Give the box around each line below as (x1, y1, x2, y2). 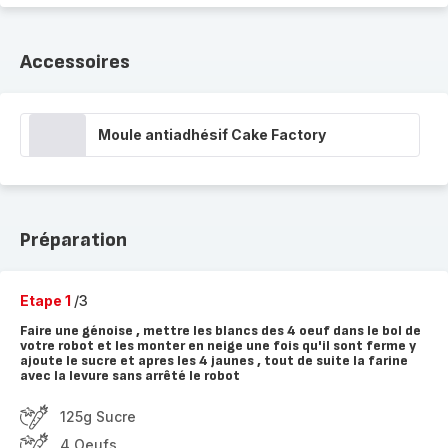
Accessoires (20, 50, 130, 74)
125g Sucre (60, 408, 136, 425)
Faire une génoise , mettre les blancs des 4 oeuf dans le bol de (20, 322, 421, 339)
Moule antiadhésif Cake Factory (98, 126, 326, 143)
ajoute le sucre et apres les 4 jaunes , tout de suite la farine (20, 352, 408, 369)
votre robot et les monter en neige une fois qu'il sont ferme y (20, 337, 416, 354)
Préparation (20, 228, 127, 252)
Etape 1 (20, 292, 74, 309)
